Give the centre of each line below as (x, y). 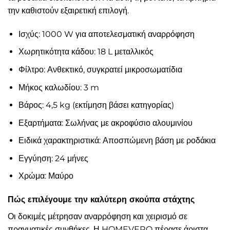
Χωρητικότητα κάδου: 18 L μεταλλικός (86, 52)
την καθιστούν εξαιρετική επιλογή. (68, 10)
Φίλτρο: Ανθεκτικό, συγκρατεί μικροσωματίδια (100, 69)
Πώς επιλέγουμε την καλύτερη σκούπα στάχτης (101, 200)
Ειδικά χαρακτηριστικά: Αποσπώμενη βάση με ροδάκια (117, 141)
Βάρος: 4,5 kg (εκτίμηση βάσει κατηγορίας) (96, 105)
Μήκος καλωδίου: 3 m (59, 87)
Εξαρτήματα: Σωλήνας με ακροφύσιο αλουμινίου (105, 123)
